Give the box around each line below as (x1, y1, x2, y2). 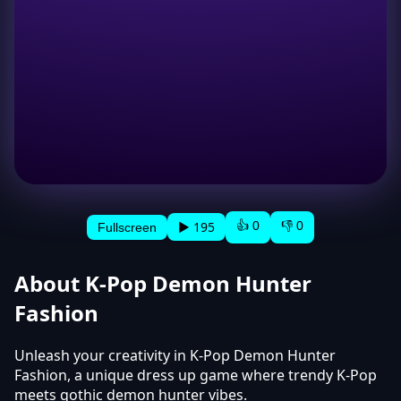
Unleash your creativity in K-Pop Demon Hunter (14, 345, 336, 365)
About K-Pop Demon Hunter (14, 268, 311, 298)
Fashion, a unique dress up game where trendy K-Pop (14, 364, 377, 385)
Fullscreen (98, 219, 157, 235)
